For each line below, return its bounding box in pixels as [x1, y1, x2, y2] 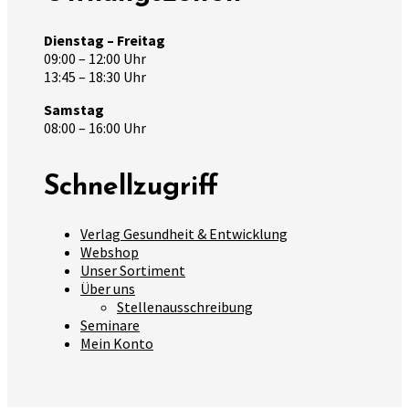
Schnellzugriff [44, 173, 218, 202]
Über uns [80, 278, 135, 298]
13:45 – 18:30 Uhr [44, 67, 146, 86]
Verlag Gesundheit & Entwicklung [80, 224, 288, 243]
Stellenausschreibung [117, 297, 253, 316]
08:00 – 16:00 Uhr [44, 118, 146, 137]
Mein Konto [80, 333, 153, 352]
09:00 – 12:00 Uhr [44, 48, 146, 68]
